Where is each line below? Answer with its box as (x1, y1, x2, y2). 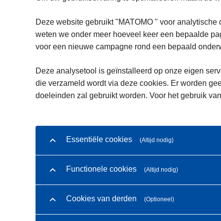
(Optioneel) (144, 196, 174, 203)
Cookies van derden (66, 194, 137, 203)
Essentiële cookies (66, 135, 132, 144)
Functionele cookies (66, 165, 137, 174)
